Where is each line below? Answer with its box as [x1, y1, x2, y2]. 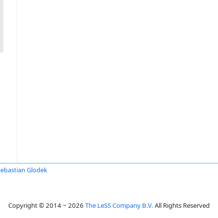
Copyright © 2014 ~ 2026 [8, 201, 85, 210]
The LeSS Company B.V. [85, 201, 153, 210]
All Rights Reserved [153, 201, 210, 210]
